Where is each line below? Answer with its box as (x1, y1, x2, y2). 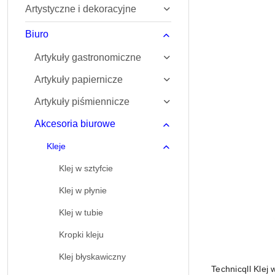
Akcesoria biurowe (34, 118, 115, 129)
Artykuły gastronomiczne (34, 52, 141, 63)
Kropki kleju (59, 230, 104, 239)
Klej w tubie (59, 207, 103, 217)
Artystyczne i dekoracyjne (25, 4, 136, 14)
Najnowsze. (203, 4, 255, 15)
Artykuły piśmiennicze (34, 96, 130, 107)
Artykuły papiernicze (34, 74, 123, 85)
